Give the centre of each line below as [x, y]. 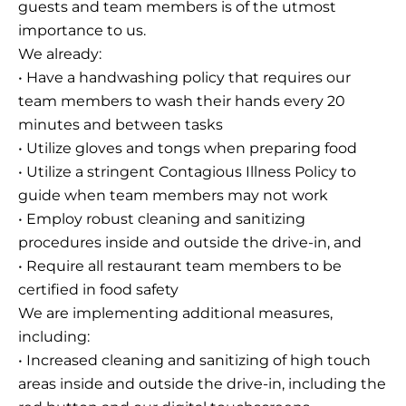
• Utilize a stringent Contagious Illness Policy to [187, 172]
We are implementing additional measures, [175, 314]
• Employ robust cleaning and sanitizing [162, 219]
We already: [60, 54]
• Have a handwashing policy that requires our [184, 78]
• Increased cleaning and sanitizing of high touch [194, 361]
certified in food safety [98, 290]
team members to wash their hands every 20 [182, 101]
